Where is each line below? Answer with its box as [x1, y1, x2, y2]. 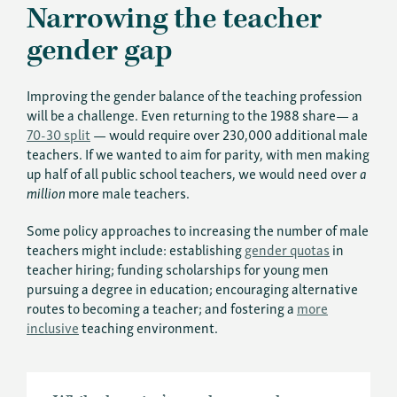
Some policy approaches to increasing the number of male [27, 217, 369, 241]
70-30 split [27, 121, 90, 145]
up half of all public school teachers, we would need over [27, 160, 360, 184]
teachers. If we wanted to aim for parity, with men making [27, 141, 370, 165]
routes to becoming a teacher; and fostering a [27, 295, 297, 319]
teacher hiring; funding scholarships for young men [27, 256, 329, 280]
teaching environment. [79, 315, 218, 339]
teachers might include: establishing [27, 237, 245, 261]
